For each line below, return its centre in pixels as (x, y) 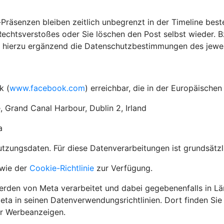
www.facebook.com (47, 88)
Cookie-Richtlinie (62, 168)
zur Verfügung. (123, 168)
